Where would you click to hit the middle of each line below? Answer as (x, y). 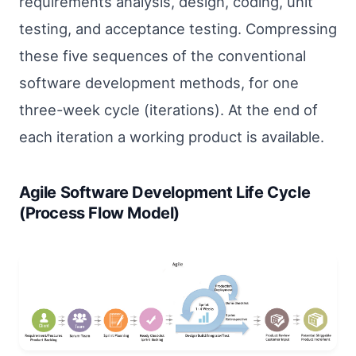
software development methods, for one (159, 82)
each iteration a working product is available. (172, 136)
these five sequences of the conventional (163, 55)
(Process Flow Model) (100, 213)
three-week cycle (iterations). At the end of (168, 109)
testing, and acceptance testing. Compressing (178, 28)
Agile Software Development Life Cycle (165, 192)
